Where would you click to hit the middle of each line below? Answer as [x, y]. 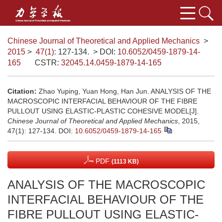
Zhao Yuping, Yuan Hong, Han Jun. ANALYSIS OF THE [125, 91]
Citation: [22, 91]
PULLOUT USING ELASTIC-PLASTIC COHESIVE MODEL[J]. [103, 111]
